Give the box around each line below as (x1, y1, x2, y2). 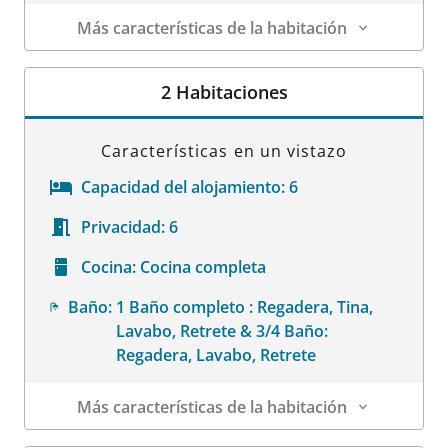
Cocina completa (140, 255, 266, 278)
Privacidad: (81, 215, 165, 238)
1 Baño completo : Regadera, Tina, (115, 295, 373, 318)
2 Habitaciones (160, 79, 288, 104)
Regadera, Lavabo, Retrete (115, 343, 316, 366)
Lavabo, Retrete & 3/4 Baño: (115, 319, 328, 342)
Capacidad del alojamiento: (81, 175, 285, 198)
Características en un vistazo (100, 139, 348, 162)
